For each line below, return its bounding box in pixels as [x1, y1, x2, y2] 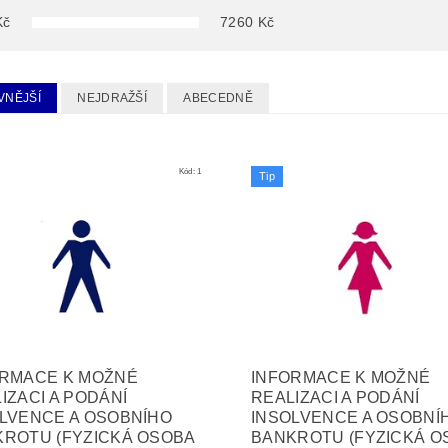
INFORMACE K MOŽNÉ [250, 369, 431, 387]
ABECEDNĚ [183, 90, 253, 105]
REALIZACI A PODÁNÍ [250, 389, 420, 407]
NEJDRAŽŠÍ [77, 90, 148, 105]
